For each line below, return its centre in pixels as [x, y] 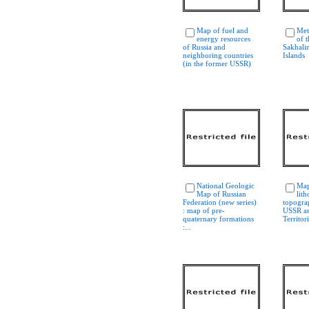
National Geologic [226, 186]
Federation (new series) [220, 202]
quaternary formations [218, 219]
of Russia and [204, 47]
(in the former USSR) [217, 63]
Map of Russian [221, 194]
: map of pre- [204, 210]
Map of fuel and [222, 30]
